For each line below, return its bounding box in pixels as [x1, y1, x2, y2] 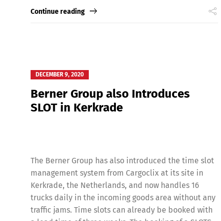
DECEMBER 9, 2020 [36, 71, 84, 78]
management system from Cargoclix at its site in [31, 168, 203, 178]
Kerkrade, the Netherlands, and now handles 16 [31, 181, 199, 190]
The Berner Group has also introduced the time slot [31, 156, 214, 166]
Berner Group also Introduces [31, 87, 190, 101]
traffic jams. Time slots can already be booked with [31, 205, 213, 215]
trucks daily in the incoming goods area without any [31, 193, 216, 203]
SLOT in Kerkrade [31, 101, 123, 115]
